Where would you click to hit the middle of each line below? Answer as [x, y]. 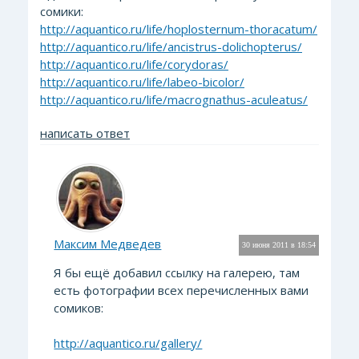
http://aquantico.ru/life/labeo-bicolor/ [142, 82]
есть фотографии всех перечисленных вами [182, 290]
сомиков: [79, 308]
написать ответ [85, 133]
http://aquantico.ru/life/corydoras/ [134, 64]
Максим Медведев [108, 244]
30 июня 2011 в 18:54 [279, 245]
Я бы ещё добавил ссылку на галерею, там [177, 272]
